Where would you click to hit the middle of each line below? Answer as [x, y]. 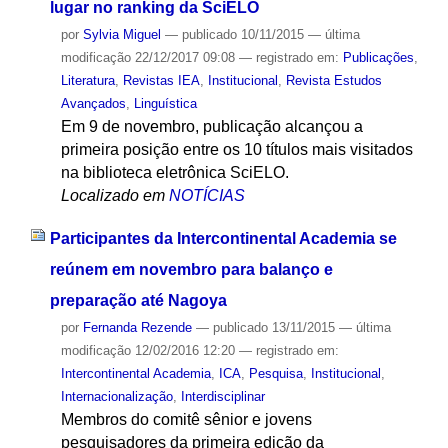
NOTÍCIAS [206, 196]
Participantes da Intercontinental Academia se [223, 238]
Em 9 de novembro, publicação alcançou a [211, 127]
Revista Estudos [333, 81]
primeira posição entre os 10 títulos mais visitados [236, 150]
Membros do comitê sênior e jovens [186, 419]
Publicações [378, 58]
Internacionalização [116, 396]
